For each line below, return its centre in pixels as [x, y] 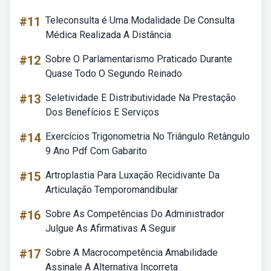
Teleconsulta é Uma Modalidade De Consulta [140, 20]
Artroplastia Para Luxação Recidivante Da [132, 175]
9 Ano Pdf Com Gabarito [96, 151]
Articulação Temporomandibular [112, 190]
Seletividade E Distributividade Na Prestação [141, 98]
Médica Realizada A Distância [108, 35]
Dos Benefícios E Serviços [102, 112]
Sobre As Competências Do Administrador [135, 214]
